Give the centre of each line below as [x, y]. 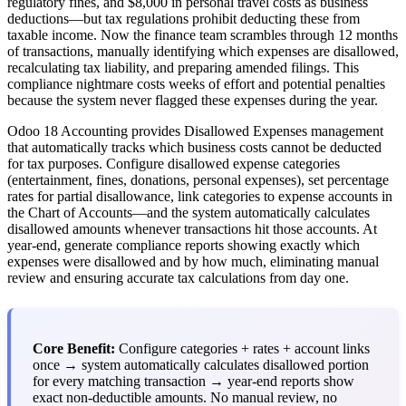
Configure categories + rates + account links [242, 348]
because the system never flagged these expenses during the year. [193, 100]
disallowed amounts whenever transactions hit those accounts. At [192, 228]
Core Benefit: [74, 348]
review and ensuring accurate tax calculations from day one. [178, 277]
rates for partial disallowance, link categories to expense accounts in [200, 196]
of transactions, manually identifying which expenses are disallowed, [203, 51]
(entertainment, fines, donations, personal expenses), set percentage [198, 179]
